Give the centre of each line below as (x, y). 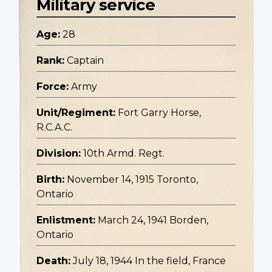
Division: (59, 154)
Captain (85, 61)
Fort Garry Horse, (159, 113)
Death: (53, 261)
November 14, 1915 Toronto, (132, 180)
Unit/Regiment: (76, 113)
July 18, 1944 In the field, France (149, 261)
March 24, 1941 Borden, (153, 220)
